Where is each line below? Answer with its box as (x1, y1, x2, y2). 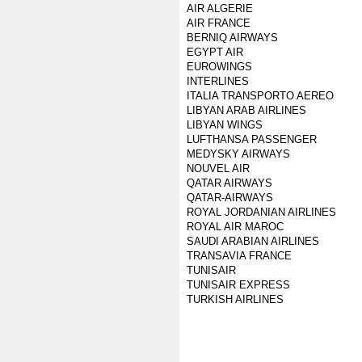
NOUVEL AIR (187, 162, 250, 175)
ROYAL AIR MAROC (187, 221, 284, 233)
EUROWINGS (187, 61, 252, 73)
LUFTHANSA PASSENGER (187, 133, 317, 145)
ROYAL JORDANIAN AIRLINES (187, 206, 336, 218)
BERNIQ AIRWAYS (187, 32, 278, 44)
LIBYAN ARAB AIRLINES (187, 104, 306, 116)
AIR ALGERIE (187, 2, 253, 15)
